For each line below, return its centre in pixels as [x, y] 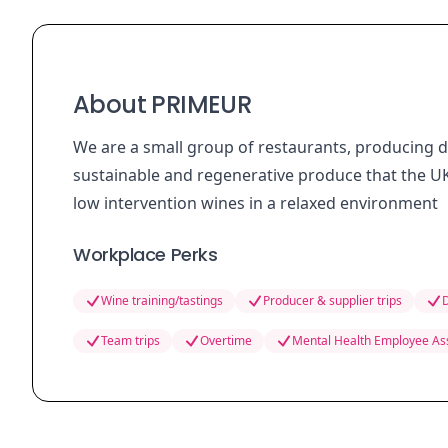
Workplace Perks [145, 255]
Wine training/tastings [162, 301]
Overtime [226, 341]
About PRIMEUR [162, 105]
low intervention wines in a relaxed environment [255, 203]
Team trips [130, 341]
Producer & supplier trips [332, 301]
